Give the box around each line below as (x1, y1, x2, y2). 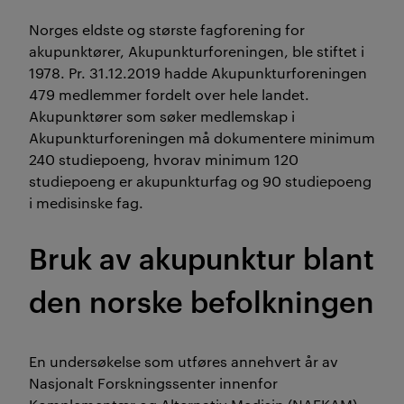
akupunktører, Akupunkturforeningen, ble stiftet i (29, 41, 364, 61)
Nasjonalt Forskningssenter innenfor (29, 373, 278, 393)
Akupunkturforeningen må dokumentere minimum (29, 128, 375, 148)
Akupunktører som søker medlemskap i (29, 106, 295, 126)
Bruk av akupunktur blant (29, 237, 374, 277)
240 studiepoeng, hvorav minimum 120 (29, 150, 298, 170)
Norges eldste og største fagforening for (29, 20, 305, 40)
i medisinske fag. (29, 193, 143, 213)
